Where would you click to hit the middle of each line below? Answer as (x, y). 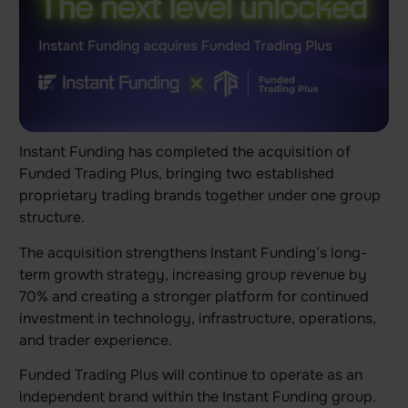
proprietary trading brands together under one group (199, 196)
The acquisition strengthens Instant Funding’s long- (193, 252)
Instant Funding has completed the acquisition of (184, 152)
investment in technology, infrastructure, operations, (197, 318)
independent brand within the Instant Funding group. (197, 396)
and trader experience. (95, 340)
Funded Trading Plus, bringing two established (176, 174)
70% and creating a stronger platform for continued (194, 296)
